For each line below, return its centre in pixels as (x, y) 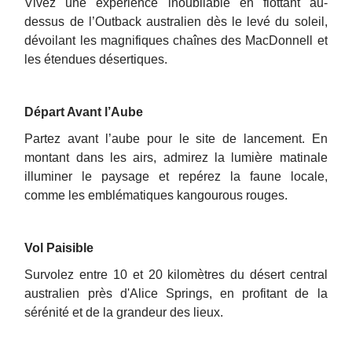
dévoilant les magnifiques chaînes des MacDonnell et (176, 40)
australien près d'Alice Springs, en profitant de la (176, 293)
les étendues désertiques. (96, 59)
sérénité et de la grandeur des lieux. (124, 312)
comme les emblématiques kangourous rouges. (156, 195)
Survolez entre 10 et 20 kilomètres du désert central (176, 274)
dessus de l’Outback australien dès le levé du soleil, (176, 21)
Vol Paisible (59, 247)
